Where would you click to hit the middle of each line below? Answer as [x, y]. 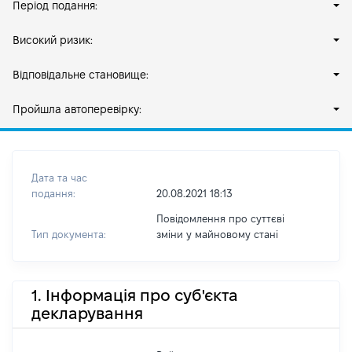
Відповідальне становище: [81, 75]
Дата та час [59, 178]
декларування [87, 313]
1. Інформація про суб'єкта [135, 295]
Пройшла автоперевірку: [77, 109]
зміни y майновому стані [217, 234]
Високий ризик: [53, 40]
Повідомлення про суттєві [220, 218]
